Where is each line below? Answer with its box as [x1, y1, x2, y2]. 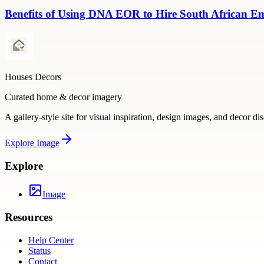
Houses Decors [5, 72, 61, 82]
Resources [5, 211, 52, 224]
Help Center [28, 235, 74, 245]
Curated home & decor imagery [5, 92, 122, 103]
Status [28, 245, 51, 256]
